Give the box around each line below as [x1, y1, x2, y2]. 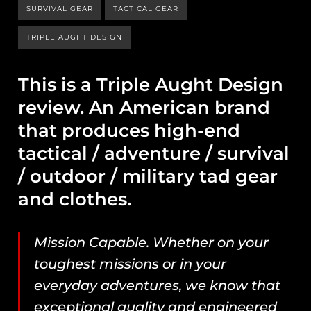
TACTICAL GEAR [113, 4, 179, 13]
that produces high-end [18, 119, 241, 142]
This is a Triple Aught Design [18, 74, 284, 96]
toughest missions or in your [34, 255, 227, 272]
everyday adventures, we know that [34, 277, 281, 294]
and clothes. [18, 188, 132, 210]
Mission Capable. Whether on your [34, 234, 269, 251]
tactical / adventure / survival [18, 142, 290, 165]
